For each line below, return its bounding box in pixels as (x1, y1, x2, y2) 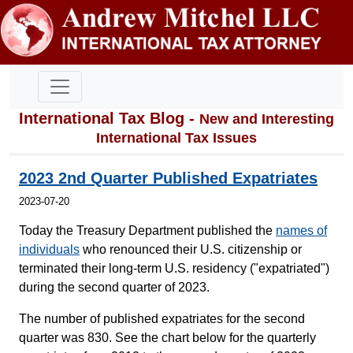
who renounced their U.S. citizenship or (80, 242, 302, 256)
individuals (19, 242, 80, 256)
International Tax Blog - (19, 109, 199, 127)
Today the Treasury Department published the (19, 223, 276, 237)
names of (276, 223, 327, 237)
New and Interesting (199, 110, 334, 127)
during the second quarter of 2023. (19, 280, 210, 294)
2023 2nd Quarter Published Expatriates (19, 169, 318, 187)
